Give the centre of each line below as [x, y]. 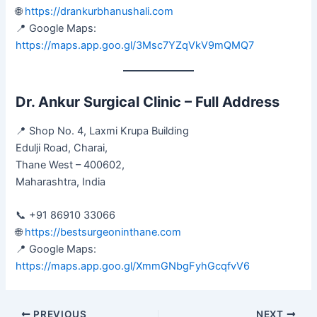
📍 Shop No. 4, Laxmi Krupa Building [103, 131]
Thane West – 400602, [70, 165]
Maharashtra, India [61, 181]
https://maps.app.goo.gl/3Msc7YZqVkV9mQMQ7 [135, 45]
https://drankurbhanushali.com [99, 11]
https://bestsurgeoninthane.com [103, 232]
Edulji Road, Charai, [62, 148]
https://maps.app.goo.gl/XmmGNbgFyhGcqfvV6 [133, 266]
